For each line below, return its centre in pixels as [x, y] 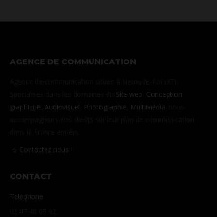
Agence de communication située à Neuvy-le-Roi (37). [94, 82]
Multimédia [148, 107]
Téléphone [26, 197]
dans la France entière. [45, 132]
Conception [164, 94]
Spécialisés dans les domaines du [63, 94]
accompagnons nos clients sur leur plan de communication [102, 120]
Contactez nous [44, 150]
